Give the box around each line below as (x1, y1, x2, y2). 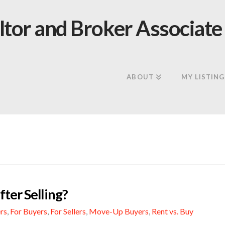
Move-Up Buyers (89, 206, 149, 216)
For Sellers (50, 206, 86, 216)
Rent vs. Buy (152, 206, 194, 216)
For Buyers (10, 206, 48, 216)
